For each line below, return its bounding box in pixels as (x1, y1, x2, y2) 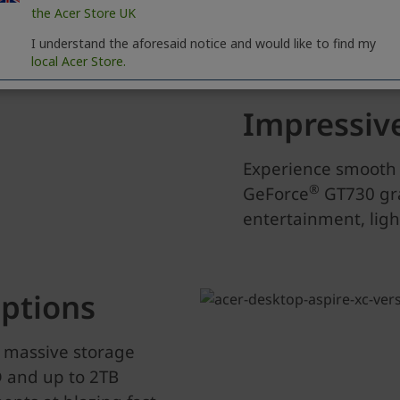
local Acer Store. (31, 53, 126, 70)
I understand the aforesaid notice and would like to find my (31, 35, 376, 52)
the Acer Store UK (31, 4, 136, 21)
